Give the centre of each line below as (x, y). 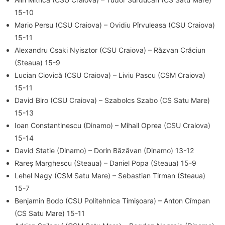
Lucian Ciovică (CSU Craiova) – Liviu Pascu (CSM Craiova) (110, 75)
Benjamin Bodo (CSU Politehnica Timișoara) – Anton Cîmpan (112, 200)
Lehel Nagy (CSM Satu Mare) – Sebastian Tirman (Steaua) (110, 175)
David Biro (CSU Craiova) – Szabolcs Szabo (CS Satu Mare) (112, 100)
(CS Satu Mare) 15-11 (50, 213)
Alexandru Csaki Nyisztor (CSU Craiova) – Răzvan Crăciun (110, 50)
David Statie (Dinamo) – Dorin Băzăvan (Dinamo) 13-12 (104, 150)
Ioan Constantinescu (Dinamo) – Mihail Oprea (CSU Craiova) (113, 125)
